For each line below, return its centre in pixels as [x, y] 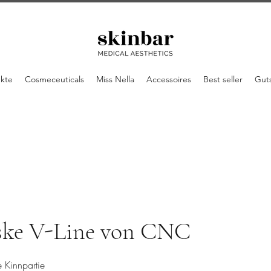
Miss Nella [115, 79]
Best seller [223, 79]
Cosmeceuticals [54, 79]
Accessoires [169, 79]
